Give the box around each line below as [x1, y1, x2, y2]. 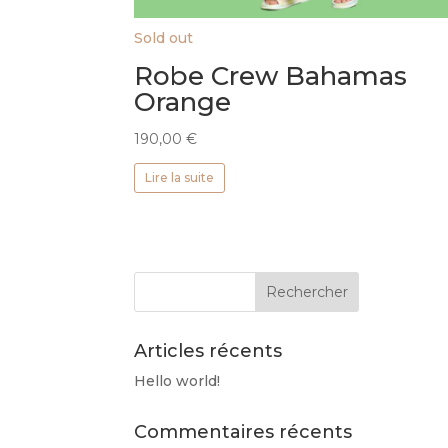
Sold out [134, 29, 194, 48]
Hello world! [134, 371, 221, 390]
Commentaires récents [134, 420, 353, 443]
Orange [134, 86, 232, 119]
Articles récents [134, 339, 283, 362]
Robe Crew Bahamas [134, 60, 408, 93]
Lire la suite [145, 170, 214, 186]
